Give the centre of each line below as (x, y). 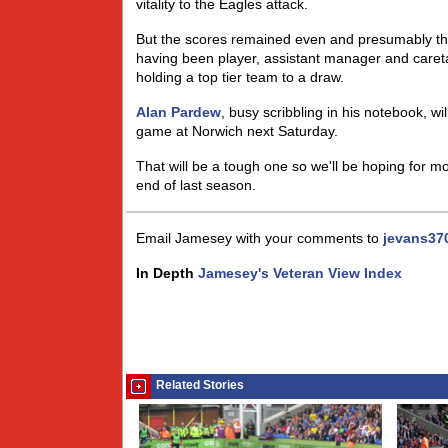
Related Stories (200, 385)
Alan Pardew (178, 112)
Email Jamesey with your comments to (259, 238)
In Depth (165, 273)
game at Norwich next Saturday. (237, 131)
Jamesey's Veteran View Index (300, 273)
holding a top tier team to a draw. (240, 77)
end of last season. (196, 185)
